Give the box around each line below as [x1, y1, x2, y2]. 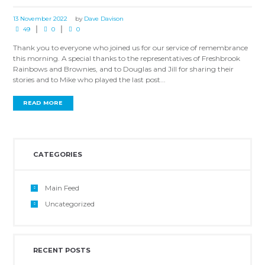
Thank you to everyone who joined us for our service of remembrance [13, 43, 248, 52]
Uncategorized [44, 199, 95, 208]
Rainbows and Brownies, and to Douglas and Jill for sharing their [13, 64, 234, 73]
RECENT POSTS [33, 246, 91, 255]
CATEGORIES [33, 150, 82, 159]
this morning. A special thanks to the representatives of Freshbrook [13, 53, 241, 63]
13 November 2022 [13, 14, 68, 22]
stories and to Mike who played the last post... [13, 75, 166, 84]
